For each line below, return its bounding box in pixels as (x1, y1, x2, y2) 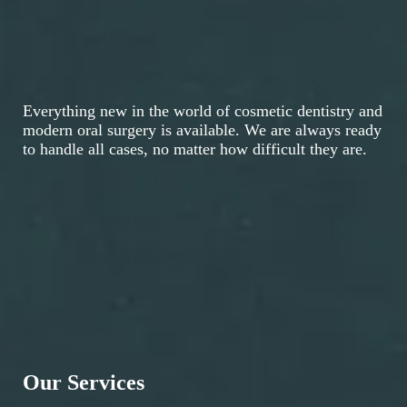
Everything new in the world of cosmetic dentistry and (23, 101, 382, 120)
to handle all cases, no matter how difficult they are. (23, 139, 367, 158)
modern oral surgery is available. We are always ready (23, 120, 382, 139)
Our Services (23, 370, 144, 394)
